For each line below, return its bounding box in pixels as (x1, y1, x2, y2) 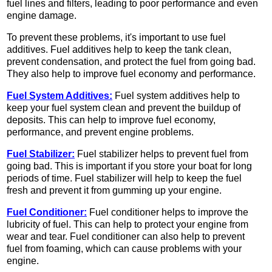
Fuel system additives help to (115, 90, 240, 101)
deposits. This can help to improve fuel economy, (7, 115, 216, 126)
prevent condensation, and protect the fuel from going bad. (7, 56, 256, 67)
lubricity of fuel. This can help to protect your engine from (7, 219, 248, 230)
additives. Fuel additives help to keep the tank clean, (7, 44, 231, 55)
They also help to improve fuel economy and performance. (7, 69, 258, 80)
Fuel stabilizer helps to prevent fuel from (77, 149, 248, 160)
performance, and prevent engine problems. (7, 127, 194, 138)
